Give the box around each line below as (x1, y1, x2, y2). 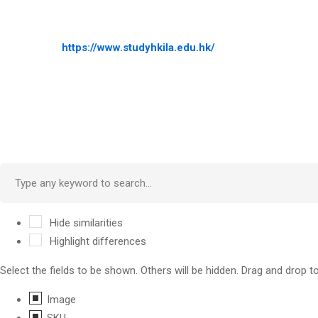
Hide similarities (47, 216, 123, 229)
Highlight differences (47, 234, 146, 248)
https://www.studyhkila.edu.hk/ (62, 40, 215, 54)
